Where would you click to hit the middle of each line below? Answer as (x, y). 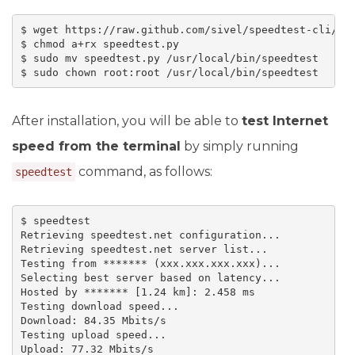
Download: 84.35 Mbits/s (93, 320)
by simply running (240, 146)
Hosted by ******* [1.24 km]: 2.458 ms (137, 292)
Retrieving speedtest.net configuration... (150, 235)
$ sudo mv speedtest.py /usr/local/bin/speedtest (169, 58)
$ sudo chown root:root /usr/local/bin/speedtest (169, 72)
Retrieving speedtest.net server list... (144, 249)
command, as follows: (144, 172)
